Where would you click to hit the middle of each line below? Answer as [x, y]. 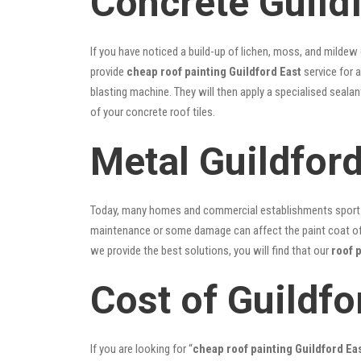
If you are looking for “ [141, 349]
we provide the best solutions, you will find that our [211, 250]
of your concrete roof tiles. [153, 112]
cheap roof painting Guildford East [214, 71]
